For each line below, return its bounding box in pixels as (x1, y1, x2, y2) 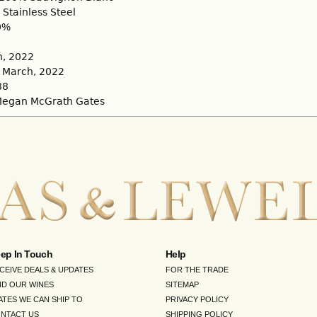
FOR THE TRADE (166, 265, 229, 275)
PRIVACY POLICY (166, 295, 229, 304)
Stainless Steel (3, 6, 76, 18)
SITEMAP (166, 280, 199, 289)
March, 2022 (2, 66, 64, 78)
